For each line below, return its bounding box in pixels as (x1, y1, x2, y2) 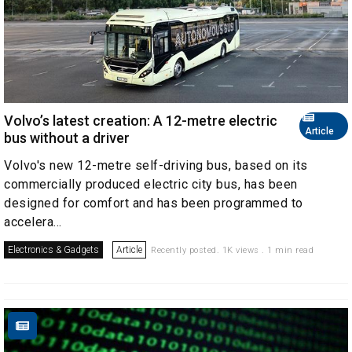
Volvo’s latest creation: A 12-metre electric (4, 112, 277, 129)
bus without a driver (4, 129, 130, 146)
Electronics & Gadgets (8, 244, 99, 255)
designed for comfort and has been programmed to (4, 195, 303, 211)
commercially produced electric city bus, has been (4, 176, 298, 192)
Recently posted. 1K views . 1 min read (151, 244, 313, 255)
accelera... (4, 214, 62, 229)
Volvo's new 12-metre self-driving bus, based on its (4, 157, 308, 173)
